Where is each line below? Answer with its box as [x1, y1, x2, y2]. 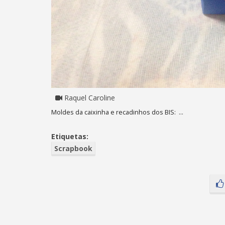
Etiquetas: [51, 131, 88, 141]
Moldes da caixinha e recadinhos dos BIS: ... [51, 107, 185, 117]
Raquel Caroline [62, 92, 115, 102]
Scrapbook [54, 143, 92, 153]
